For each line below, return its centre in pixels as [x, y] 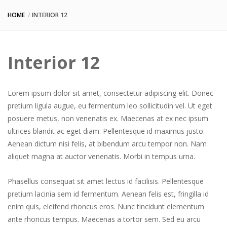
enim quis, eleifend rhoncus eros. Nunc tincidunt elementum [106, 206]
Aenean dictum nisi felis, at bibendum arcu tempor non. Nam [107, 144]
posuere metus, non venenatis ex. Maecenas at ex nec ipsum [108, 118]
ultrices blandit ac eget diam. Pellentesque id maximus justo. [106, 131]
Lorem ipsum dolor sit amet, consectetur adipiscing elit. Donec [110, 93]
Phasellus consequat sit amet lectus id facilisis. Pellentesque [106, 181]
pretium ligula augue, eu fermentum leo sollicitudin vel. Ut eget [110, 106]
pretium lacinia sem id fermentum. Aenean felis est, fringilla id [108, 194]
